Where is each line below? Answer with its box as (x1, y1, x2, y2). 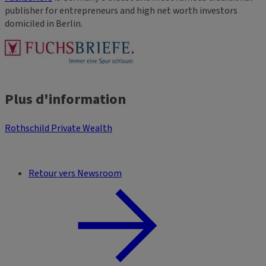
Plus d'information (5, 89, 126, 110)
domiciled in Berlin (5, 17, 81, 31)
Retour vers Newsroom (28, 167, 122, 180)
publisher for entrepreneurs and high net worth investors (5, 4, 237, 18)
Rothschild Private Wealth (5, 122, 112, 135)
